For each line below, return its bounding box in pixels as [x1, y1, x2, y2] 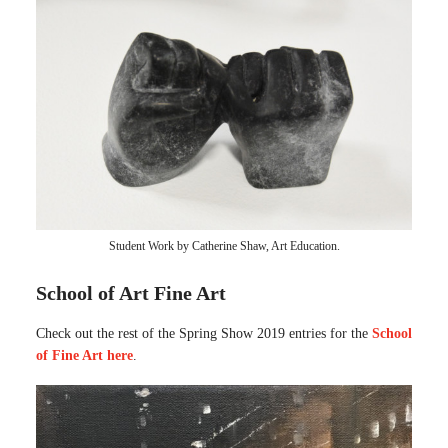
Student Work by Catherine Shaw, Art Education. [108, 239, 340, 253]
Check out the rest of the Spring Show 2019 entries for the [36, 326, 372, 341]
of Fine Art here [36, 348, 133, 363]
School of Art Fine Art [36, 282, 226, 304]
